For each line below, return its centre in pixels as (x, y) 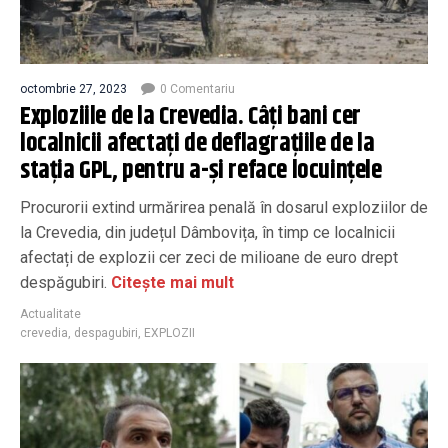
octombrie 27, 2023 (73, 89)
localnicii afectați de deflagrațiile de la (197, 144)
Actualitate (50, 314)
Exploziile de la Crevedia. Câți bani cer (190, 117)
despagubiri (106, 333)
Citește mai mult (170, 282)
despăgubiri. (63, 282)
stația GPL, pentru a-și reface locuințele (201, 171)
